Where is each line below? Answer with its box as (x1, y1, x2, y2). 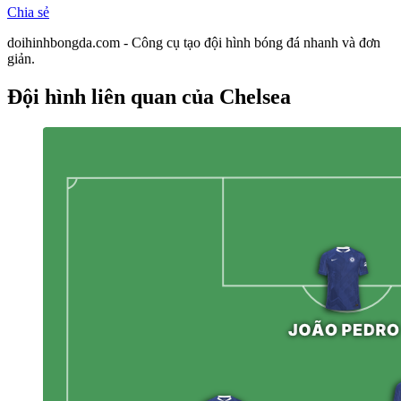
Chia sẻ (7, 4, 49, 20)
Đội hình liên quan (7, 84, 176, 108)
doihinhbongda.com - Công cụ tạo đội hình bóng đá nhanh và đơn (7, 34, 380, 50)
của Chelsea (176, 84, 291, 108)
